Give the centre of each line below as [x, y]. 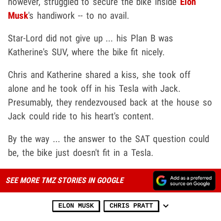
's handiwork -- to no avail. [79, 15]
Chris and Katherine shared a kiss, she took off [99, 74]
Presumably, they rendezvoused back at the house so [110, 102]
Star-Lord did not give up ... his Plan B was [91, 38]
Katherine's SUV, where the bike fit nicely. [87, 52]
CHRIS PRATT [131, 206]
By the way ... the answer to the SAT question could [109, 139]
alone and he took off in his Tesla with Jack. [94, 88]
